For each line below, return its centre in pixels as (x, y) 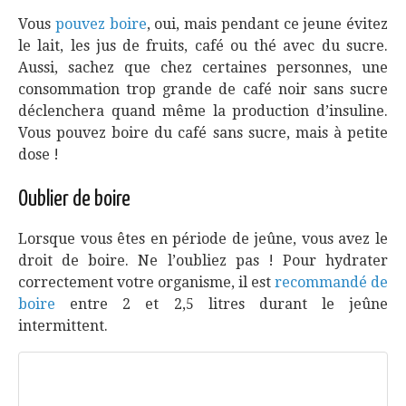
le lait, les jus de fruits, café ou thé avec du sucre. (203, 46)
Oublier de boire (74, 199)
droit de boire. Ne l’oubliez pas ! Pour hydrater (203, 261)
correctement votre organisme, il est (146, 282)
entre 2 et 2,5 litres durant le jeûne (222, 304)
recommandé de (331, 282)
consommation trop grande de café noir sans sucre (203, 89)
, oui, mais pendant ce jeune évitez (267, 24)
